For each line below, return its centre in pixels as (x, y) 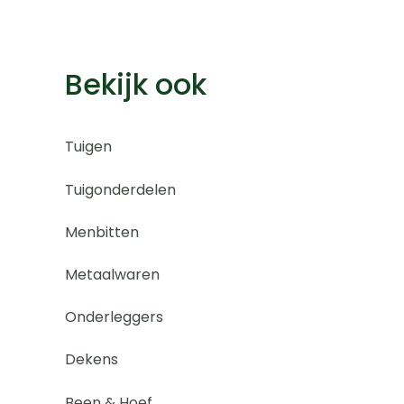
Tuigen (88, 147)
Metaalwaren (112, 274)
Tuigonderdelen (120, 189)
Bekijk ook (136, 84)
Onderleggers (114, 317)
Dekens (92, 360)
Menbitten (102, 232)
